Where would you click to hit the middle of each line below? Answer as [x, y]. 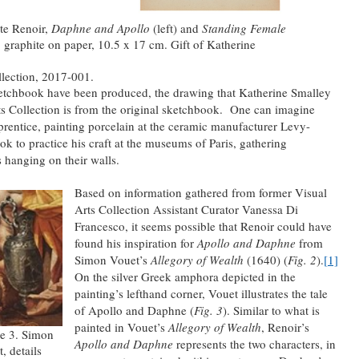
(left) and [177, 28]
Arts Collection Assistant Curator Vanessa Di [186, 209]
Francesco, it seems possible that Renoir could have [203, 226]
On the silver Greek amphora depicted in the [185, 276]
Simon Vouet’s [112, 259]
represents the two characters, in [254, 343]
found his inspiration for [135, 242]
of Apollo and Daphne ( [134, 310]
